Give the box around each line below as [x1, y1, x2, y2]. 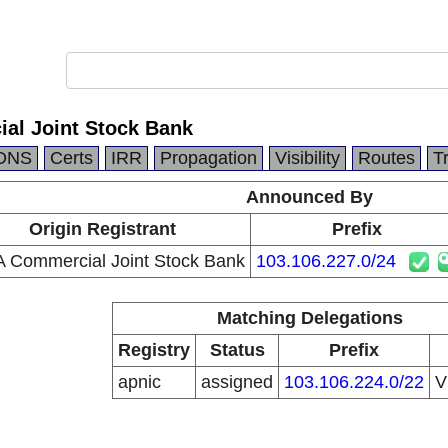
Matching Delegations [216, 308, 403, 328]
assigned [201, 372, 273, 392]
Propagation [160, 148, 257, 168]
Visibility [275, 148, 340, 168]
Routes [358, 148, 415, 168]
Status [209, 340, 265, 360]
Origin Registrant [28, 219, 176, 239]
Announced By [246, 187, 373, 207]
